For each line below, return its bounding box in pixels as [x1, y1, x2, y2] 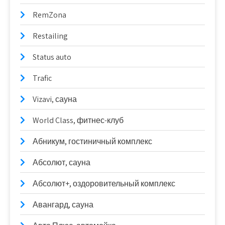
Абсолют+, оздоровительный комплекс [33, 178, 175, 189]
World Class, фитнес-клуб [33, 115, 124, 126]
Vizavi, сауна [33, 94, 77, 104]
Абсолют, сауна [33, 157, 90, 168]
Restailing [33, 31, 68, 41]
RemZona [33, 10, 66, 20]
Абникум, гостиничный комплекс [33, 136, 152, 147]
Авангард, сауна [33, 199, 93, 210]
